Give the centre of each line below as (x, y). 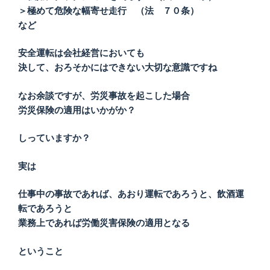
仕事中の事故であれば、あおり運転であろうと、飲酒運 (131, 194)
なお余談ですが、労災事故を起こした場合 (104, 95)
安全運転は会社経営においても (81, 53)
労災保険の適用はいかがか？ (77, 110)
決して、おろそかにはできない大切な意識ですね (118, 67)
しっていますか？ (54, 138)
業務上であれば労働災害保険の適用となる (104, 223)
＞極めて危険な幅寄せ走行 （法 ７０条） (108, 10)
